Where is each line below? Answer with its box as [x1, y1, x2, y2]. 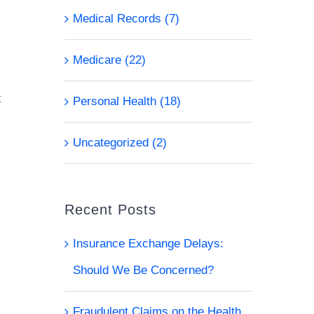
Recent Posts [64, 202, 156, 217]
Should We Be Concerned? [72, 264, 214, 277]
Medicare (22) [72, 53, 146, 67]
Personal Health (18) [72, 95, 181, 108]
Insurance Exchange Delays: [72, 237, 224, 250]
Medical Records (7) [72, 12, 179, 25]
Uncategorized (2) [72, 136, 167, 149]
